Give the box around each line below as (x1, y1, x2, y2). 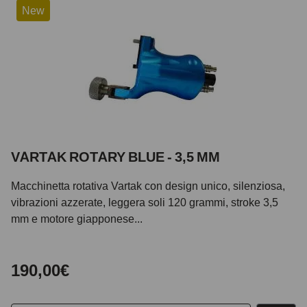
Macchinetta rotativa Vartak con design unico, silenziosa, (11, 178, 285, 193)
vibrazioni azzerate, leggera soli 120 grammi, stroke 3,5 (11, 195, 278, 209)
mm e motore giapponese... (11, 211, 143, 225)
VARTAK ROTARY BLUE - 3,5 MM (11, 148, 220, 165)
